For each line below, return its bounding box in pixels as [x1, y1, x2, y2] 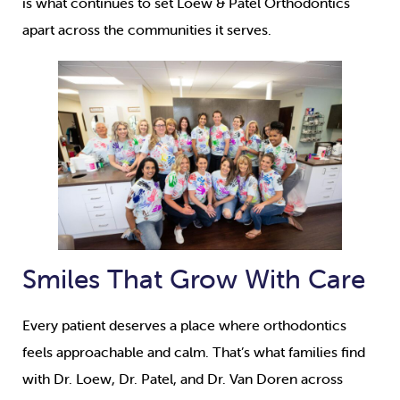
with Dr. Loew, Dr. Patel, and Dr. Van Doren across [22, 370, 343, 388]
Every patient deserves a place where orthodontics [22, 316, 346, 335]
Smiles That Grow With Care [22, 262, 365, 296]
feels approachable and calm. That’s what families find [22, 343, 365, 362]
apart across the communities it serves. [22, 21, 271, 39]
